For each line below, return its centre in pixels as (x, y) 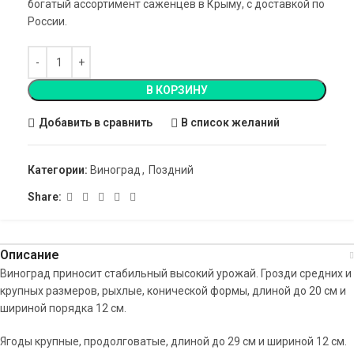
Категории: (58, 169)
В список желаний (231, 123)
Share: (45, 197)
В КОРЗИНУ (177, 90)
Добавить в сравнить (95, 123)
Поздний (171, 169)
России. (47, 21)
